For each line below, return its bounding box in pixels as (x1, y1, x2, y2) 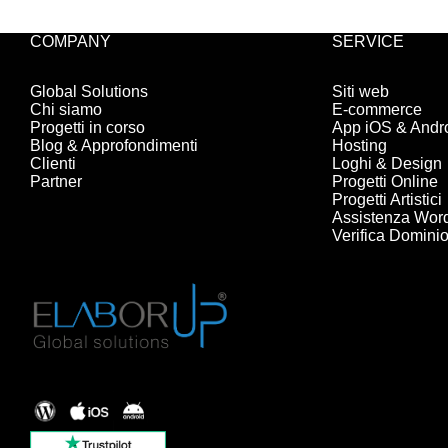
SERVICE (332, 32, 405, 50)
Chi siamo (30, 101, 102, 119)
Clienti (30, 155, 76, 173)
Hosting (332, 137, 388, 155)
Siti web (332, 83, 390, 101)
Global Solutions (30, 83, 148, 101)
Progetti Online (332, 173, 439, 191)
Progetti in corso (30, 119, 145, 137)
